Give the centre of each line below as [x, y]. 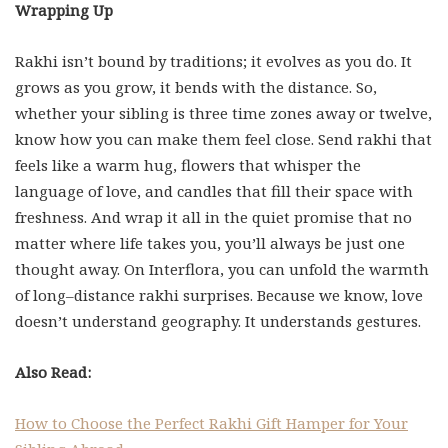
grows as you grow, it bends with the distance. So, [196, 87]
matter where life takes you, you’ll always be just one [210, 243]
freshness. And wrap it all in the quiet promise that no [213, 217]
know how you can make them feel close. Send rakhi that [223, 139]
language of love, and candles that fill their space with [214, 191]
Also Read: [53, 372]
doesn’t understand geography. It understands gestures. [218, 321]
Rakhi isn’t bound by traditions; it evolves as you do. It [213, 61]
